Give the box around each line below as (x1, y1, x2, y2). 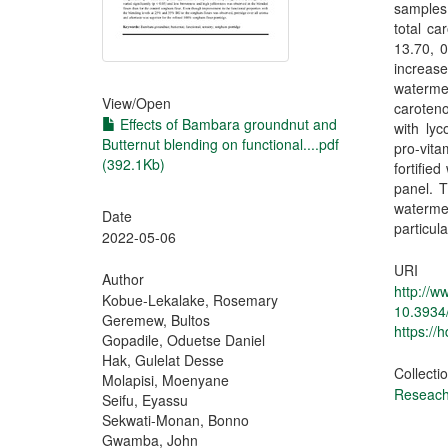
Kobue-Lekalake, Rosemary (102, 290, 278, 310)
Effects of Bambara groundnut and (116, 114, 337, 134)
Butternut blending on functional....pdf (102, 134, 339, 154)
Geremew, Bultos (102, 310, 210, 330)
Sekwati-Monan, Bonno (102, 410, 249, 430)
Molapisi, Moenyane (102, 370, 229, 390)
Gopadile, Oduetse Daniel (102, 330, 265, 350)
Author (102, 269, 144, 289)
